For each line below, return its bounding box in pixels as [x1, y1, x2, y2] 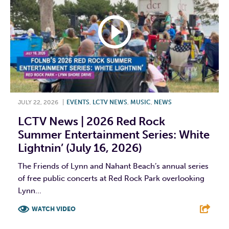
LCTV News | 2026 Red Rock [18, 114, 165, 129]
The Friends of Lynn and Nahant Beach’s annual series [18, 162, 209, 171]
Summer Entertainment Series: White [18, 128, 210, 142]
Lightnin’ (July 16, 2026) [18, 141, 142, 155]
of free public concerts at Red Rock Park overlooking [18, 174, 204, 184]
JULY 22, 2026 [18, 99, 58, 106]
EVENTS [66, 99, 89, 106]
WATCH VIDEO [32, 205, 76, 213]
